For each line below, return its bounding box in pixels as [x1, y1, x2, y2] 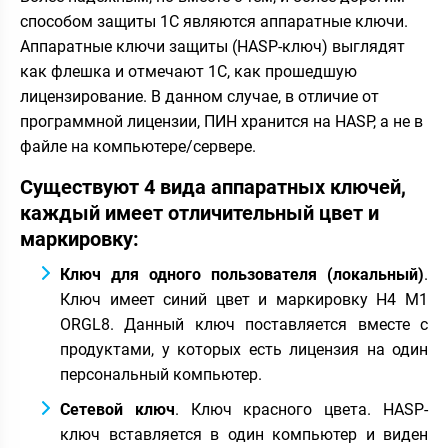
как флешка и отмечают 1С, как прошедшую [20, 62, 357, 81]
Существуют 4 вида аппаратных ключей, [20, 175, 406, 199]
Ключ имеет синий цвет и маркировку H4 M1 [60, 290, 428, 309]
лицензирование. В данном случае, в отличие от [20, 87, 379, 106]
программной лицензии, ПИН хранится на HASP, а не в [20, 112, 423, 131]
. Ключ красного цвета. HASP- [174, 400, 429, 419]
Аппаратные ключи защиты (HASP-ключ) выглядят [20, 37, 405, 56]
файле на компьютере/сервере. [20, 137, 256, 156]
